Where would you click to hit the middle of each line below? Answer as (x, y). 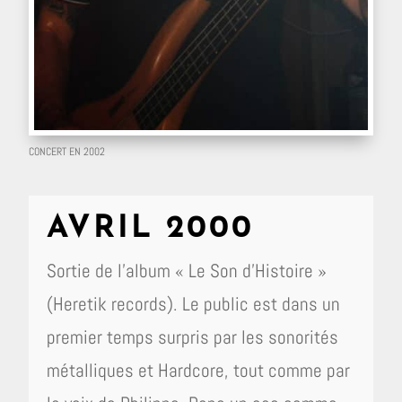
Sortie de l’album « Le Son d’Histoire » (187, 271)
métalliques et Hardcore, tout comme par (199, 371)
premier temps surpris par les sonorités (193, 337)
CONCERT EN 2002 (67, 152)
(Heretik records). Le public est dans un (194, 304)
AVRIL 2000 (151, 230)
